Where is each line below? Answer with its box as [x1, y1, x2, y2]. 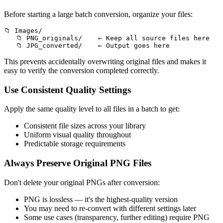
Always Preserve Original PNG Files [4, 158, 151, 169]
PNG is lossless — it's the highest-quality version [24, 195, 178, 204]
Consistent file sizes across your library [24, 121, 146, 130]
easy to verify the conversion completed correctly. [4, 66, 159, 75]
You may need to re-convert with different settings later [24, 204, 196, 213]
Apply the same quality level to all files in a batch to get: [4, 105, 180, 113]
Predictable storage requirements [24, 139, 125, 148]
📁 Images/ [4, 26, 42, 34]
